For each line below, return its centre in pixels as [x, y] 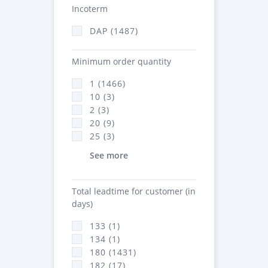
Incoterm [90, 8]
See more [109, 155]
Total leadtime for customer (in [134, 191]
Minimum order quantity [121, 61]
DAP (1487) [114, 31]
